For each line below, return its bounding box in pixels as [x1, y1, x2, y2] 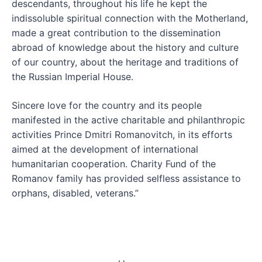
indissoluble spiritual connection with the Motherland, [12, 12, 248, 25]
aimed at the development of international [12, 143, 198, 156]
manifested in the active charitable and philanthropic [12, 114, 245, 126]
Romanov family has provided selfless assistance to [12, 173, 241, 185]
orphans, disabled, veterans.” [12, 187, 139, 199]
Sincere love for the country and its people [12, 99, 202, 112]
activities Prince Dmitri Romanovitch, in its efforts [12, 129, 232, 141]
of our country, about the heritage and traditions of [12, 56, 239, 68]
